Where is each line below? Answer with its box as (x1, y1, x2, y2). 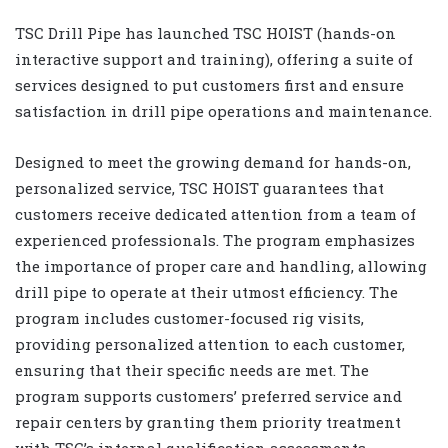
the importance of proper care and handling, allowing (15, 255, 427, 276)
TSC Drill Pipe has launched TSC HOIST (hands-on (15, 22, 396, 43)
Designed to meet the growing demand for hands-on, (15, 151, 411, 172)
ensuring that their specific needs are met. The (15, 359, 369, 380)
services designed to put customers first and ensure (15, 74, 404, 95)
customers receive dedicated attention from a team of (15, 203, 416, 224)
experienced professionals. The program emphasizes (15, 229, 415, 250)
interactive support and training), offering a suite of (15, 48, 413, 69)
